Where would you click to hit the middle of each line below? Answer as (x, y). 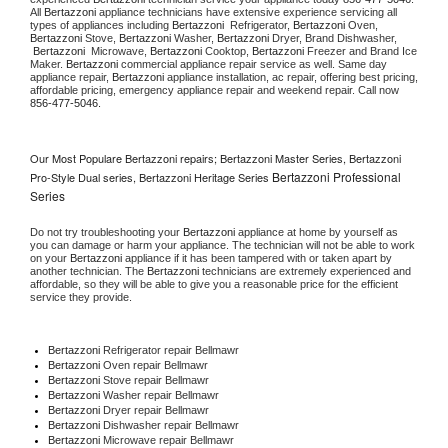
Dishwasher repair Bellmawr (172, 425)
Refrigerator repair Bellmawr (169, 350)
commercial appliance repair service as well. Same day (252, 64)
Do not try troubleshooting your (106, 232)
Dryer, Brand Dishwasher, (334, 38)
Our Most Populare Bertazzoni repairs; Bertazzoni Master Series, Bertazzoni (215, 158)
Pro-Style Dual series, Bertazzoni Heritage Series (151, 177)
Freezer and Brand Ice (360, 51)
